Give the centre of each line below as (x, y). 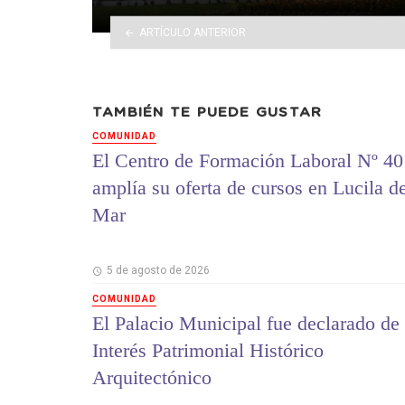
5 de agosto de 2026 (158, 271)
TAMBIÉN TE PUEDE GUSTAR (207, 113)
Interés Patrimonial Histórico (208, 351)
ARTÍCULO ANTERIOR (192, 32)
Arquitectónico (152, 378)
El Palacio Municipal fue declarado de (246, 324)
